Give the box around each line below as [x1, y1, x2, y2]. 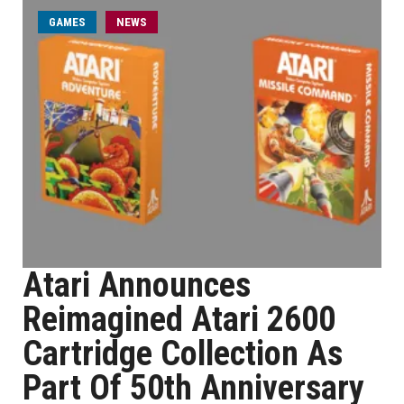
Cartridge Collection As [23, 334, 343, 373]
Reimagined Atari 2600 [23, 299, 335, 339]
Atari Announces [23, 265, 251, 305]
